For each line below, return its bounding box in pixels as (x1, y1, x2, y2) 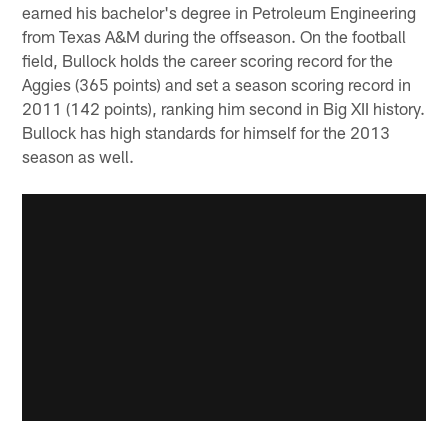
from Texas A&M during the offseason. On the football (22, 25, 407, 46)
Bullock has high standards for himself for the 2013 (22, 121, 391, 142)
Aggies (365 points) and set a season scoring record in (22, 73, 412, 94)
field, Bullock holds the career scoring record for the (22, 49, 394, 70)
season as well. (22, 145, 135, 166)
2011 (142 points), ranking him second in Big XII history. (22, 97, 426, 118)
